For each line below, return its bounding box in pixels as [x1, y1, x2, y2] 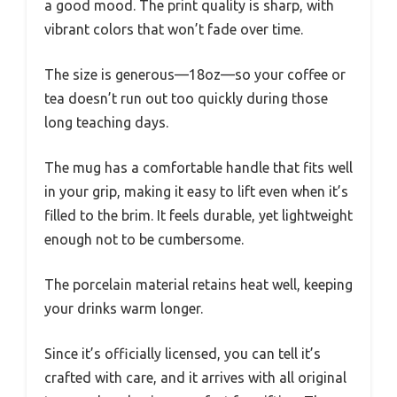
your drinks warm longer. [44, 300, 203, 316]
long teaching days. [44, 113, 168, 130]
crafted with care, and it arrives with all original [44, 369, 346, 385]
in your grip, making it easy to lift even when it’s [44, 183, 348, 199]
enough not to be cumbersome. [44, 230, 244, 247]
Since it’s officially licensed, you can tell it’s [44, 345, 321, 362]
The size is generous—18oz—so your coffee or [44, 66, 346, 82]
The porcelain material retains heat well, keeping [44, 276, 353, 292]
